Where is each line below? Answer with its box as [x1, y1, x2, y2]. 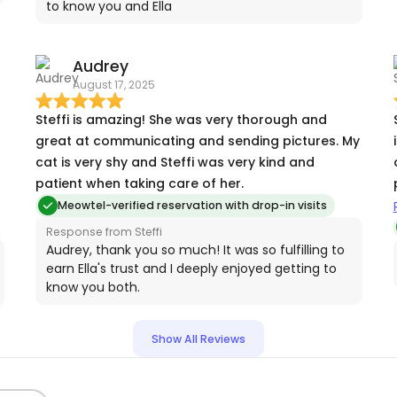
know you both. [45, 278, 140, 297]
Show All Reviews [152, 331, 245, 346]
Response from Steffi [45, 224, 162, 240]
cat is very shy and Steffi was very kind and [35, 153, 315, 172]
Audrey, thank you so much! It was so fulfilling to [45, 241, 345, 260]
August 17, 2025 [72, 76, 155, 92]
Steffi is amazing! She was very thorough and [35, 111, 327, 129]
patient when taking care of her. [35, 175, 244, 193]
